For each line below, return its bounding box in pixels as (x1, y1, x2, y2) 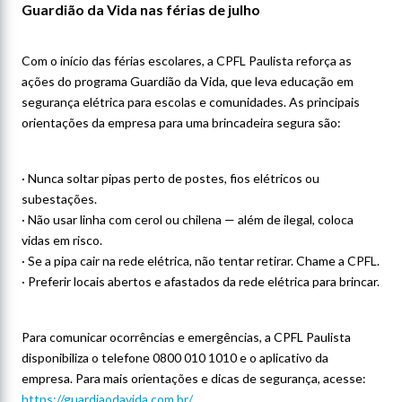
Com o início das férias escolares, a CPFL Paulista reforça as (22, 53, 352, 68)
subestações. (22, 191, 97, 206)
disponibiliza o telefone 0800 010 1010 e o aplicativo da (22, 350, 328, 365)
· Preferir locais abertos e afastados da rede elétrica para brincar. (22, 274, 380, 289)
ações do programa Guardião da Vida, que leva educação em (22, 74, 354, 89)
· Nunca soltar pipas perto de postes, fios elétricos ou (22, 170, 319, 186)
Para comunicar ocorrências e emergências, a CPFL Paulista (22, 329, 351, 345)
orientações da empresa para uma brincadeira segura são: (22, 115, 341, 130)
